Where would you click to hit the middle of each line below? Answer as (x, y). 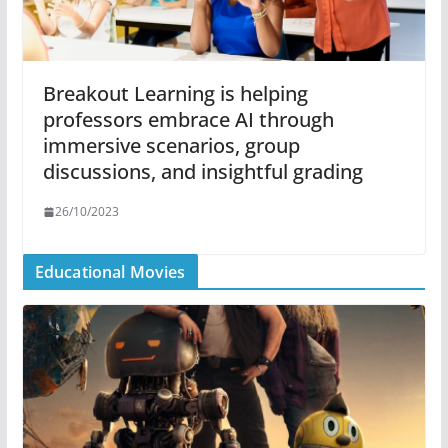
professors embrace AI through (188, 120)
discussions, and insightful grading (202, 172)
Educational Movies (110, 272)
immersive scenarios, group (171, 146)
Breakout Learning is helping (175, 94)
